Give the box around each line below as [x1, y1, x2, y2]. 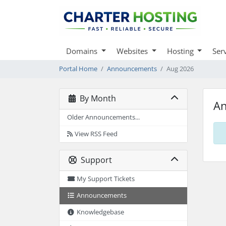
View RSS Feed [74, 129, 118, 138]
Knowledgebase [77, 207, 125, 216]
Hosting [166, 45, 196, 56]
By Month [75, 93, 116, 104]
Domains [66, 45, 99, 56]
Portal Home [59, 64, 97, 73]
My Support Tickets [77, 174, 135, 183]
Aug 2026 [166, 64, 194, 73]
